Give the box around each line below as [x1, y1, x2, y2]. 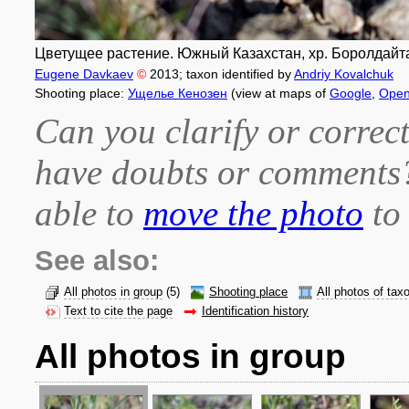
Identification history [202, 305, 309, 318]
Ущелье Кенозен [128, 86, 227, 100]
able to [35, 194, 143, 233]
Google [330, 86, 372, 100]
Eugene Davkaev [35, 67, 133, 81]
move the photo [143, 194, 363, 233]
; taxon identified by [179, 67, 294, 81]
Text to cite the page [64, 305, 173, 318]
